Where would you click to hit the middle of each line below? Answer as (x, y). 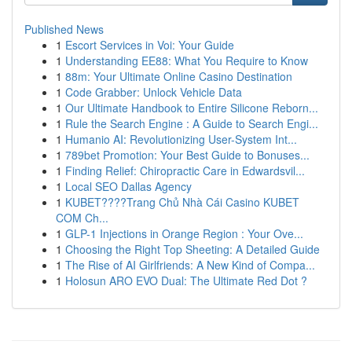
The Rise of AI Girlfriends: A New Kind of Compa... (190, 265)
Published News (64, 29)
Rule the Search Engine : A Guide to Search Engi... (192, 123)
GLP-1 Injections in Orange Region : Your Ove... (184, 233)
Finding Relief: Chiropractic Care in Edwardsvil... (185, 170)
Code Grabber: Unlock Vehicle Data (154, 92)
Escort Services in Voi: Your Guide (150, 45)
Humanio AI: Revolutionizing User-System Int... (181, 139)
